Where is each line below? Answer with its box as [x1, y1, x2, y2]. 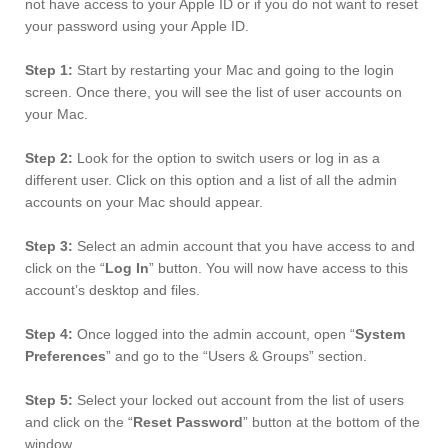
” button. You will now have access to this [149, 260, 408, 277]
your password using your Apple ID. [25, 18, 249, 35]
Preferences [25, 348, 106, 365]
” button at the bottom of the [243, 414, 420, 431]
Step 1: [25, 62, 73, 79]
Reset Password [133, 414, 243, 431]
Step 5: [25, 392, 73, 409]
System [355, 326, 405, 343]
